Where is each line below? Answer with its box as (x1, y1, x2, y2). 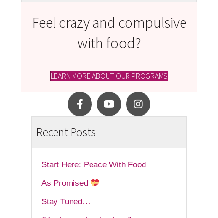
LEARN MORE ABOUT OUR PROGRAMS (50, 71, 168, 81)
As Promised (41, 179, 91, 188)
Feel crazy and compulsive (32, 13, 186, 32)
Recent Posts (36, 125, 96, 140)
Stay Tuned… (41, 197, 91, 207)
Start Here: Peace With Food (41, 160, 146, 170)
